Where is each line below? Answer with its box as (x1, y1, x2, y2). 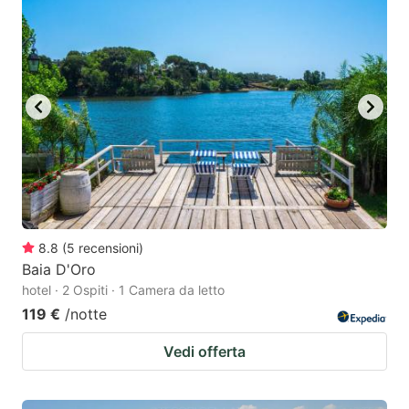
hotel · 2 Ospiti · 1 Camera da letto (22, 281, 225, 298)
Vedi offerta (163, 341, 246, 361)
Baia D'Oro (22, 259, 96, 278)
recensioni (79, 239, 139, 256)
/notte (65, 304, 107, 323)
